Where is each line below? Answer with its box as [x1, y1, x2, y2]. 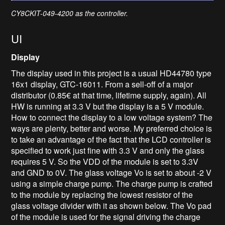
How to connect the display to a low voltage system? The [11, 111, 213, 124]
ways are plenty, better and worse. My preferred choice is [11, 123, 212, 135]
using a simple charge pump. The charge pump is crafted [11, 178, 213, 190]
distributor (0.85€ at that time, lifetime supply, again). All [11, 89, 207, 101]
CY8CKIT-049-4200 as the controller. [11, 8, 129, 19]
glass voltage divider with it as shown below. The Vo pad [11, 200, 212, 212]
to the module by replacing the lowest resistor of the [11, 189, 193, 201]
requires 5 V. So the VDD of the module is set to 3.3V [11, 156, 199, 168]
